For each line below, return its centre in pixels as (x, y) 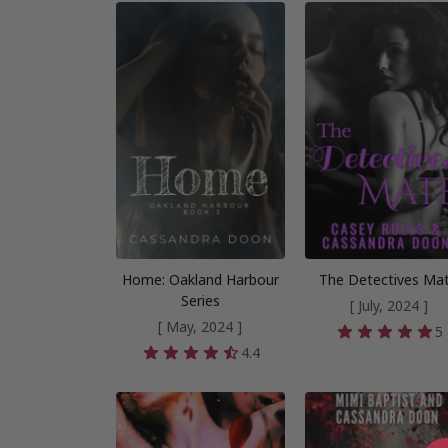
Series (200, 301)
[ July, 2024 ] (388, 306)
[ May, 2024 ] (200, 327)
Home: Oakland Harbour (200, 280)
